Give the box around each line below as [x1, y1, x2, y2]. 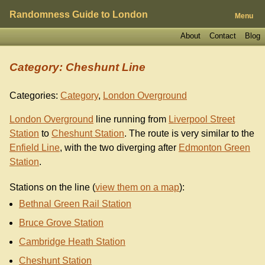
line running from [93, 114, 169, 125]
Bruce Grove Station [19, 218, 104, 228]
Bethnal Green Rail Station [19, 199, 131, 209]
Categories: [9, 91, 58, 101]
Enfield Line [9, 143, 60, 153]
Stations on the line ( [9, 182, 95, 193]
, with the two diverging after [60, 143, 179, 153]
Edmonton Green [179, 143, 250, 153]
